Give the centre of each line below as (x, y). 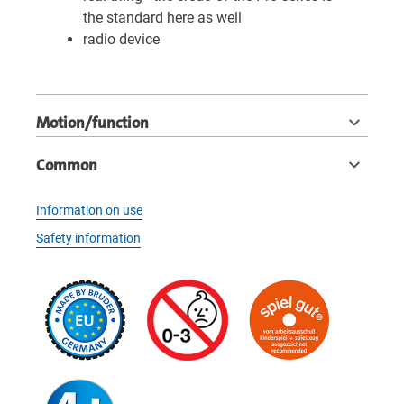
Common (67, 165)
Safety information (88, 238)
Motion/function (92, 123)
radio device (121, 39)
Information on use (89, 210)
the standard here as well (162, 18)
